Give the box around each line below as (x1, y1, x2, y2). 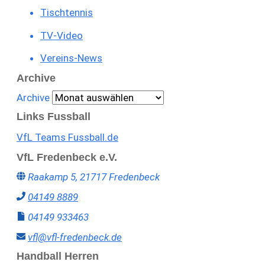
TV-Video (40, 29, 83, 41)
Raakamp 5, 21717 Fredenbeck (28, 170, 160, 183)
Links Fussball (17, 110, 91, 122)
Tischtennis (40, 7, 93, 19)
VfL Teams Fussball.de (17, 131, 118, 143)
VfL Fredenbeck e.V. (17, 151, 117, 163)
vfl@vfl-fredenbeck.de (28, 231, 122, 243)
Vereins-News (40, 51, 102, 64)
